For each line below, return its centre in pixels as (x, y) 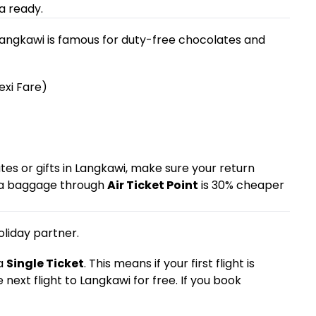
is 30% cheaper (241, 185)
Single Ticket (45, 263)
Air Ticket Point (152, 185)
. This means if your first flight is (169, 263)
